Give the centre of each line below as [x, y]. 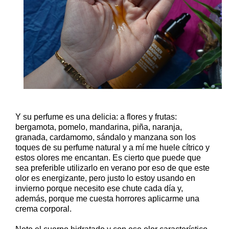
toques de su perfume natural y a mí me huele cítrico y [112, 148]
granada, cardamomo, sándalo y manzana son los [106, 138]
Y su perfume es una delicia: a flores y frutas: [96, 117]
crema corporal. [43, 209]
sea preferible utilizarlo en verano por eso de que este [112, 168]
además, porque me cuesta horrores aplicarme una [107, 199]
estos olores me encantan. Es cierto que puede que [108, 158]
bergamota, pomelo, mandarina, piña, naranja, [99, 127]
